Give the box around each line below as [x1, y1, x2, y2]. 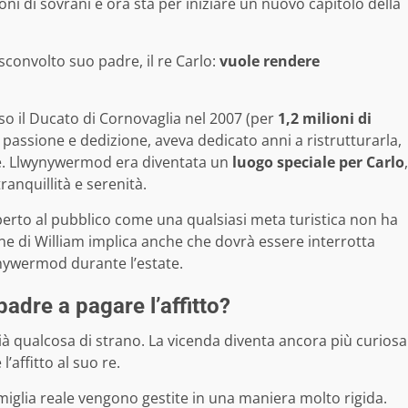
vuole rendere [219, 51, 320, 72]
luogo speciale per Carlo [232, 152, 404, 173]
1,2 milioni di [278, 108, 372, 129]
